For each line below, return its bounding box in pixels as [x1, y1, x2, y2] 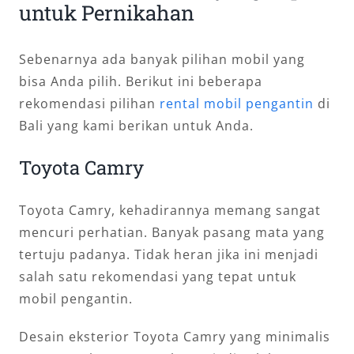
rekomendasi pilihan [19, 94, 160, 112]
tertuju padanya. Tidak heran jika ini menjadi [19, 245, 318, 263]
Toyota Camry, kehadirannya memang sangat [19, 201, 321, 219]
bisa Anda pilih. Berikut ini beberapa [19, 72, 262, 90]
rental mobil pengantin [160, 94, 314, 112]
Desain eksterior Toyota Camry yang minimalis [19, 327, 330, 345]
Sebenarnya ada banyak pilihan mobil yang [19, 50, 305, 68]
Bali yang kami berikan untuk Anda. [19, 116, 254, 134]
